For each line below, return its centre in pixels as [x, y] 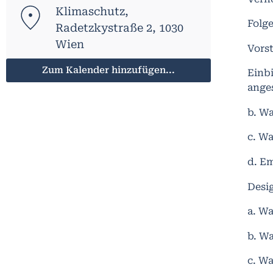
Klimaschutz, [92, 11]
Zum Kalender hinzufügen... [108, 70]
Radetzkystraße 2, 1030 [120, 27]
